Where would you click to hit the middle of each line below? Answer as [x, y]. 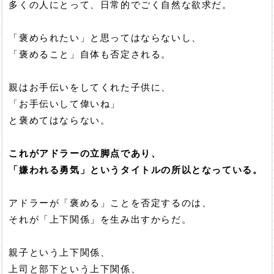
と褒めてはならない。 [60, 121]
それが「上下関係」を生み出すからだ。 [100, 220]
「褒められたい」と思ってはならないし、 [105, 38]
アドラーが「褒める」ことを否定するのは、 [110, 203]
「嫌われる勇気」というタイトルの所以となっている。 [136, 170]
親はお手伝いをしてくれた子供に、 [90, 88]
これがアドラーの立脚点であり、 [85, 154]
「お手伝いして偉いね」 [65, 104]
